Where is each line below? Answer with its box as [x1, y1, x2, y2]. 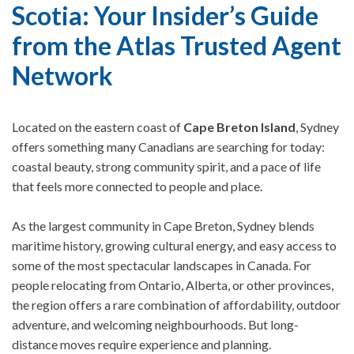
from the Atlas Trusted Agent [12, 30, 341, 61]
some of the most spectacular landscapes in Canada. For [12, 258, 311, 273]
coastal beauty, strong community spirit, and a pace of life [12, 159, 321, 174]
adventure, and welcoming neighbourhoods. [12, 317, 248, 332]
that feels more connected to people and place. [12, 179, 262, 194]
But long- [248, 317, 299, 332]
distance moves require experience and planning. [12, 337, 271, 352]
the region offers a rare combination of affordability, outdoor [12, 297, 341, 312]
